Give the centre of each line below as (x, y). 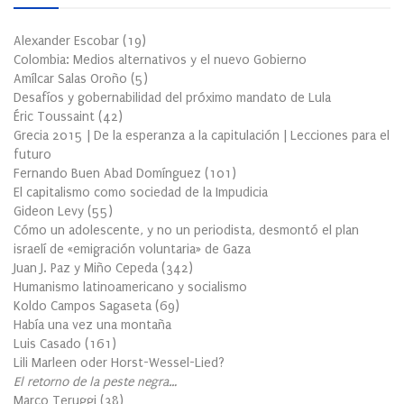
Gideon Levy (50, 211)
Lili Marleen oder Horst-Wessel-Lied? (119, 363)
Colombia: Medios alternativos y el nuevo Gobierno (160, 60)
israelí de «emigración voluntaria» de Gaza (132, 249)
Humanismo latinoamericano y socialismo (130, 287)
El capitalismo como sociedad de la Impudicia (141, 192)
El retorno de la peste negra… (95, 381)
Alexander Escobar (68, 41)
